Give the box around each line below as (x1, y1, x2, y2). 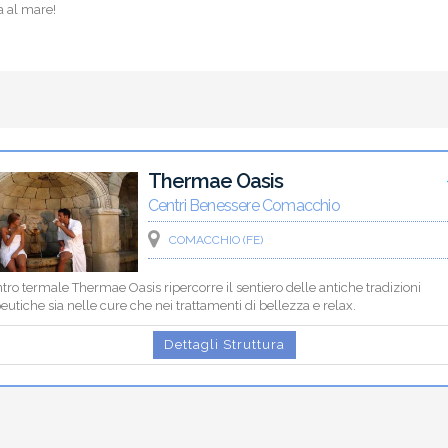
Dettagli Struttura (163, 337, 285, 353)
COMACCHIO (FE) (168, 233, 263, 248)
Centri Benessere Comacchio (147, 196, 340, 216)
